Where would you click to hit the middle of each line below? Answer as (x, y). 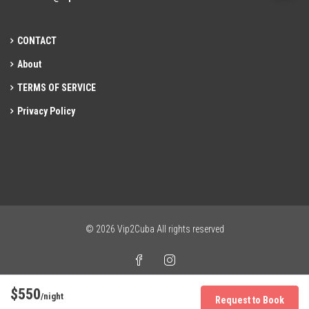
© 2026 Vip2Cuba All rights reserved (154, 229)
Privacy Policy (46, 111)
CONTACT (37, 41)
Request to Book (250, 300)
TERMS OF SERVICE (57, 88)
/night (52, 296)
